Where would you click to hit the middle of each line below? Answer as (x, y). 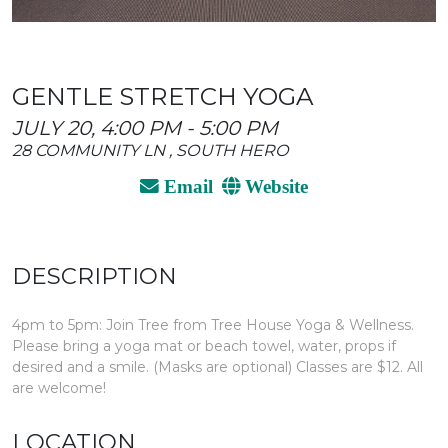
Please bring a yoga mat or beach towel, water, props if (204, 345)
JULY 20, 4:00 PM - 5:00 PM (145, 127)
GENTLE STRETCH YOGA (162, 96)
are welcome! (59, 387)
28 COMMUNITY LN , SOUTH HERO (150, 149)
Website (274, 186)
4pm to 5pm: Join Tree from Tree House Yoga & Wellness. (213, 324)
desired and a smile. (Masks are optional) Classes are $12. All (217, 366)
